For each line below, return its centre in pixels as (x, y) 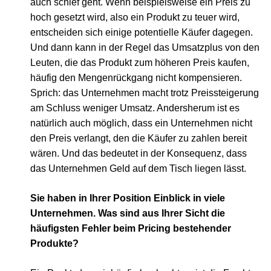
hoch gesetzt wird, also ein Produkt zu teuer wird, (135, 17)
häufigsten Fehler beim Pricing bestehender (131, 228)
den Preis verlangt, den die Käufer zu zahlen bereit (139, 138)
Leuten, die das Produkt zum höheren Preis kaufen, (140, 62)
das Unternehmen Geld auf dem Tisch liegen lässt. (138, 168)
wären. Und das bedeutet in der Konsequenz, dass (139, 153)
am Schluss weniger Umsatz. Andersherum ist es (135, 108)
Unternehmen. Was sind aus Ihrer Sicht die (128, 213)
